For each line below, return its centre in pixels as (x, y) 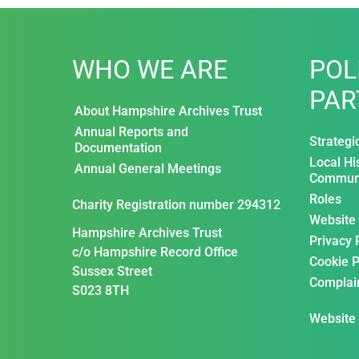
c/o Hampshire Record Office (155, 252)
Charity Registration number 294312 (176, 205)
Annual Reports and (131, 132)
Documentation (118, 148)
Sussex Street (112, 271)
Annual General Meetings (148, 169)
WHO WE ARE (150, 70)
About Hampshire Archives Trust (168, 111)
